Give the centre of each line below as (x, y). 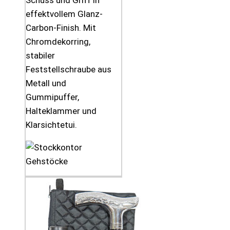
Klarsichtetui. (51, 125)
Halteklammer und (61, 111)
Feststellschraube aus (69, 70)
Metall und (46, 83)
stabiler (40, 56)
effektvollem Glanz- (64, 14)
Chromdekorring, (58, 42)
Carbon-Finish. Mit (61, 28)
